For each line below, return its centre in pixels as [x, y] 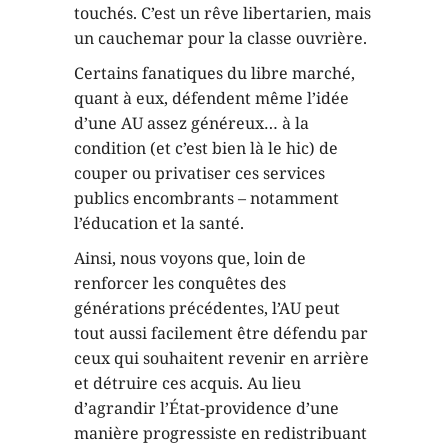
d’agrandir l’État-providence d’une [206, 408]
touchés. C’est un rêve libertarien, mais [222, 13]
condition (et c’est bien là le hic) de [206, 148]
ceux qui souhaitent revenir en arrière [221, 358]
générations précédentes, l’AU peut [207, 308]
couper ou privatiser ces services [199, 173]
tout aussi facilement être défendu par [221, 333]
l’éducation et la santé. [159, 223]
